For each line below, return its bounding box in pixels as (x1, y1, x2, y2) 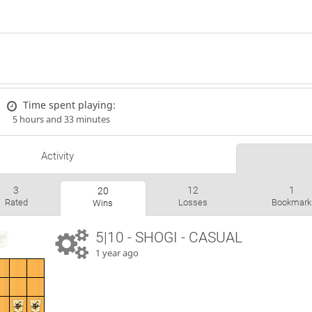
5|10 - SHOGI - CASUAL (95, 229, 243, 247)
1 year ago (95, 247, 139, 260)
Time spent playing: (23, 97, 116, 111)
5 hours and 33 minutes (12, 113, 110, 125)
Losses (178, 197, 208, 208)
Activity (40, 150, 74, 163)
